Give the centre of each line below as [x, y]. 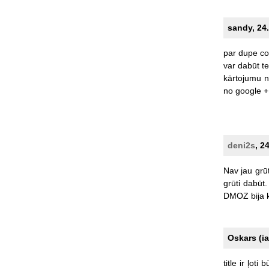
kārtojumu [242, 78]
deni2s [241, 145]
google [248, 90]
